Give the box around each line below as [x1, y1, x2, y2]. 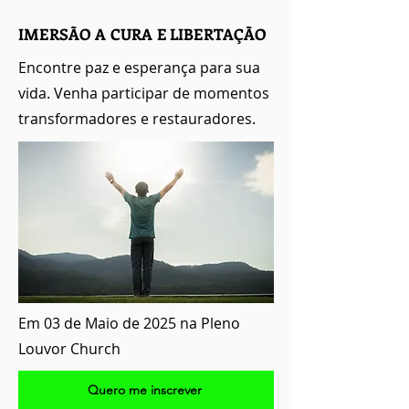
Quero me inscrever [87, 382, 202, 398]
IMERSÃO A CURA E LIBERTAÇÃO [18, 24, 267, 44]
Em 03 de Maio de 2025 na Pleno [18, 313, 240, 333]
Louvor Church [18, 339, 121, 359]
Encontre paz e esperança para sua [18, 58, 260, 78]
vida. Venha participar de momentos [18, 83, 269, 103]
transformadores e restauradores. [18, 109, 256, 129]
